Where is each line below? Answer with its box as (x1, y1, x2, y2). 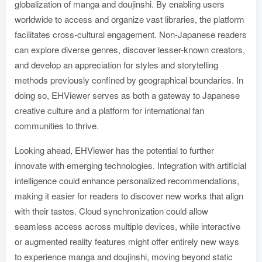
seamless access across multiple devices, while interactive (15, 220, 240, 232)
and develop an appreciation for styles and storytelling (15, 58, 218, 71)
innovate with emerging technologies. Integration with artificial (15, 159, 246, 171)
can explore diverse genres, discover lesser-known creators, (15, 43, 245, 56)
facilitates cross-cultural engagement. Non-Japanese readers (15, 28, 247, 40)
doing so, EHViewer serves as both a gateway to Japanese (15, 89, 240, 101)
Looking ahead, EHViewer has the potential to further (15, 144, 214, 156)
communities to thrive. (15, 119, 99, 132)
